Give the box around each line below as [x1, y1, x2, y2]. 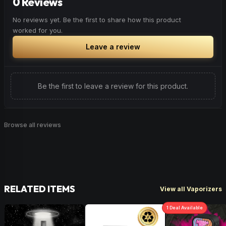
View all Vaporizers [160, 185, 222, 193]
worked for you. [13, 26, 63, 34]
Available [180, 205, 203, 210]
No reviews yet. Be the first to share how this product [13, 16, 181, 24]
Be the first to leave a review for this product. [38, 82, 188, 90]
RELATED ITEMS [4, 183, 75, 195]
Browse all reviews [4, 121, 61, 129]
